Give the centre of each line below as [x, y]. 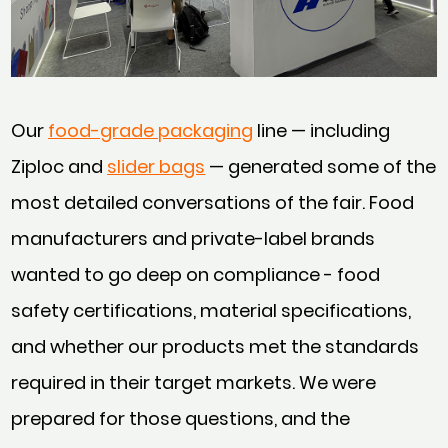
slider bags [156, 166]
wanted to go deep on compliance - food [196, 274]
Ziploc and [59, 166]
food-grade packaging [151, 130]
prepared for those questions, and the [181, 418]
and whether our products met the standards [215, 346]
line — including [322, 130]
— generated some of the [321, 166]
